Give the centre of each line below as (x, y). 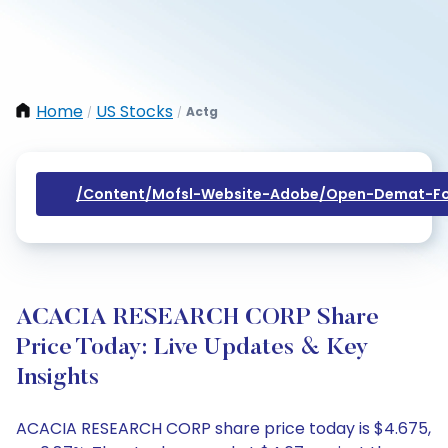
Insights (57, 378)
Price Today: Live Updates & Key (192, 348)
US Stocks (134, 111)
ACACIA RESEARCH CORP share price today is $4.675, (223, 428)
